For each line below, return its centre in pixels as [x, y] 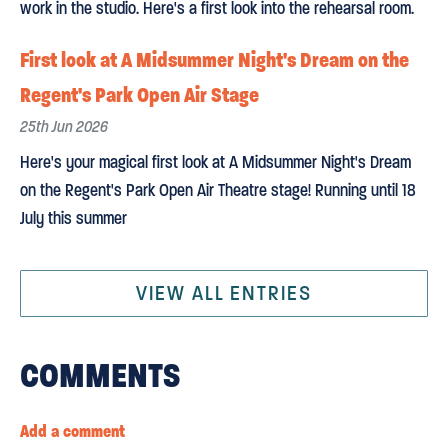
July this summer [73, 218]
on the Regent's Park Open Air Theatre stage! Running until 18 [218, 190]
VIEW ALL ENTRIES [224, 293]
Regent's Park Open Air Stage [139, 95]
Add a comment [72, 431]
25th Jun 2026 [64, 127]
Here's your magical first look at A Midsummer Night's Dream [215, 162]
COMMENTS [100, 376]
